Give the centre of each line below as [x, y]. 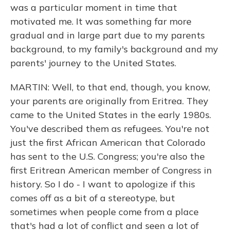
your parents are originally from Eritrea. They [109, 101]
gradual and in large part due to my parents [108, 35]
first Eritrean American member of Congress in [111, 170]
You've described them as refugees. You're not [110, 129]
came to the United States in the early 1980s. [111, 115]
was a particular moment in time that [94, 7]
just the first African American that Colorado [108, 142]
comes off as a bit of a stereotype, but [93, 198]
